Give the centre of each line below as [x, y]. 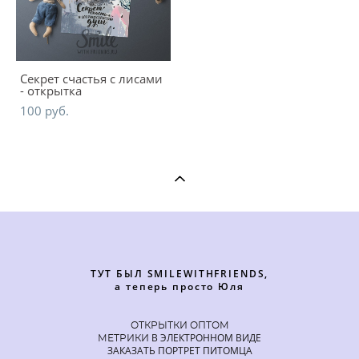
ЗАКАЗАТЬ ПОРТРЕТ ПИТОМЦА [179, 351]
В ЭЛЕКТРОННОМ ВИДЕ [205, 338]
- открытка [51, 90]
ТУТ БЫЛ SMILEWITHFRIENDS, [179, 274]
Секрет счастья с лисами [91, 78]
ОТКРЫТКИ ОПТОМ [179, 325]
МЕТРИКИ [123, 338]
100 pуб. [44, 110]
